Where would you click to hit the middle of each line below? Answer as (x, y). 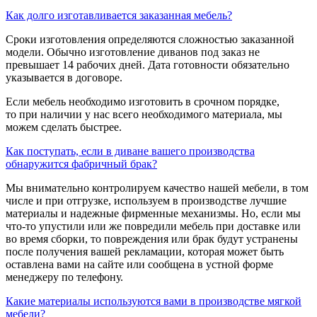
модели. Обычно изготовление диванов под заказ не (133, 52)
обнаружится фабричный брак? (81, 163)
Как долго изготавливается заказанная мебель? (119, 15)
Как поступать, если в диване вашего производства (130, 151)
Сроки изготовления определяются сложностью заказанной (150, 39)
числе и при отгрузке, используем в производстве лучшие (146, 200)
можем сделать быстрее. (64, 127)
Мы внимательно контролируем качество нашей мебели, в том (157, 188)
